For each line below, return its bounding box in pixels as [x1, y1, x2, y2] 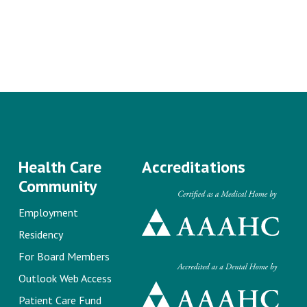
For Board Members [18, 249, 110, 263]
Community [18, 175, 97, 197]
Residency [18, 227, 63, 241]
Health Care [18, 156, 101, 178]
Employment [18, 205, 78, 219]
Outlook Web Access [18, 271, 112, 285]
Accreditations [141, 156, 245, 178]
